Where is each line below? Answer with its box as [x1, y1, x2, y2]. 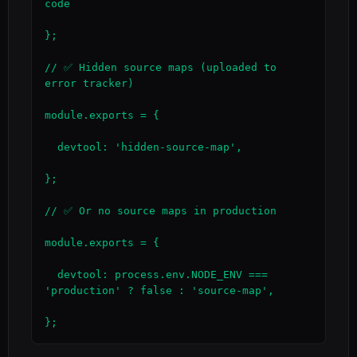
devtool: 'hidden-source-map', [45, 141, 57, 153]
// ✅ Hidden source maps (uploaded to [45, 61, 277, 73]
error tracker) [45, 77, 134, 89]
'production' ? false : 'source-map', [45, 284, 274, 296]
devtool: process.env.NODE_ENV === [45, 269, 57, 280]
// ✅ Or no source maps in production [45, 205, 277, 217]
